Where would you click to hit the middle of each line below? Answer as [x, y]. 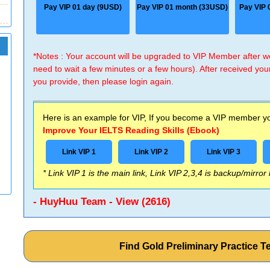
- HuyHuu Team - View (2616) [102, 202]
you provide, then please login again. [104, 81]
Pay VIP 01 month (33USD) [183, 7]
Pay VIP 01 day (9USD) [83, 7]
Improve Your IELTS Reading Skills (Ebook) [131, 130]
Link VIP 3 [224, 152]
